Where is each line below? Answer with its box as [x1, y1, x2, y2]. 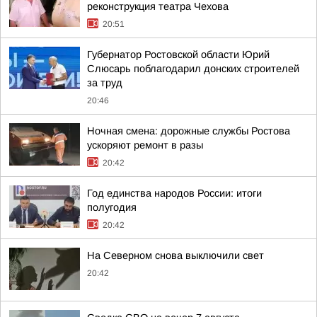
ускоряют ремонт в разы [87, 139, 203, 151]
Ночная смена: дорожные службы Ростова [87, 125, 290, 137]
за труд [87, 77, 122, 88]
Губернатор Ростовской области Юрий [87, 49, 270, 60]
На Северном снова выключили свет [87, 250, 264, 261]
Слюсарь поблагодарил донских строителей [87, 63, 299, 74]
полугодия [87, 202, 137, 213]
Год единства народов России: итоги [87, 188, 262, 199]
